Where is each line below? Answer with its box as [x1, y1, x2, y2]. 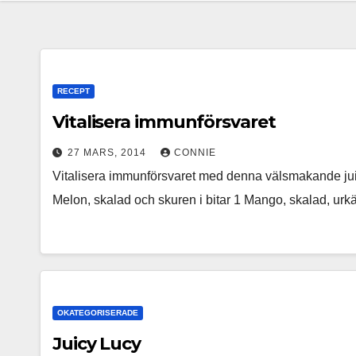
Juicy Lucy [52, 333, 141, 354]
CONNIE [174, 147, 216, 158]
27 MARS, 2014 [68, 147, 149, 158]
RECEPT [57, 87, 90, 95]
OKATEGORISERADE [57, 308, 138, 317]
